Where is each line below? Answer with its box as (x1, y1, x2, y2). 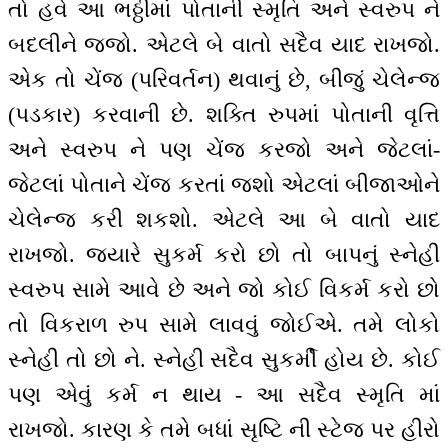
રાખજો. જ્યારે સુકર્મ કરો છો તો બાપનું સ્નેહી (8, 241, 440, 267)
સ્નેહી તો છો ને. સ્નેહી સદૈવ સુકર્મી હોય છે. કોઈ (8, 346, 440, 372)
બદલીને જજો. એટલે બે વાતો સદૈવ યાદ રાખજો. (8, 31, 440, 57)
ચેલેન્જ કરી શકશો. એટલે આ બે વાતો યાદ (8, 206, 440, 232)
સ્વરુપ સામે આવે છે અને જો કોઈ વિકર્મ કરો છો (8, 276, 440, 302)
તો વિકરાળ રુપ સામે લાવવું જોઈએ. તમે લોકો (8, 311, 440, 337)
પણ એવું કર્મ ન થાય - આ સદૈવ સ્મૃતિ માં (8, 381, 440, 407)
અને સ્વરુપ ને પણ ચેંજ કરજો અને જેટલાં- (8, 136, 440, 162)
